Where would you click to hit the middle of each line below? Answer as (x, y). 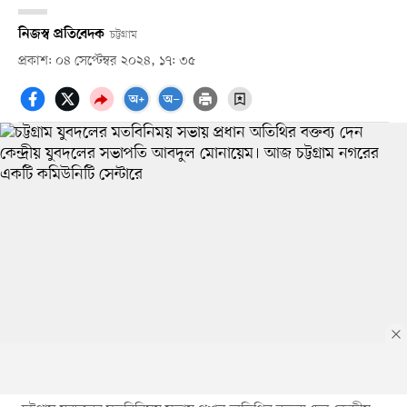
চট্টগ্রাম (123, 35)
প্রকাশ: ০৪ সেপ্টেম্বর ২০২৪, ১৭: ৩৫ (106, 61)
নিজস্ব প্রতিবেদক (61, 34)
